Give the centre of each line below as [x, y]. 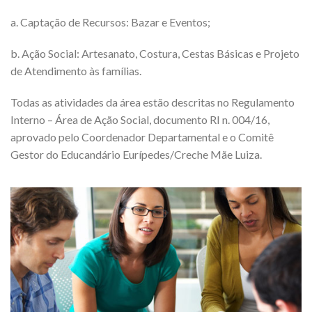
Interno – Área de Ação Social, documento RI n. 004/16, [140, 119]
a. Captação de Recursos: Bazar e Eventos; [110, 22]
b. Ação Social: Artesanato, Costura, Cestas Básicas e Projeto [155, 53]
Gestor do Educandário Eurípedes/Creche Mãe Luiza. [136, 154]
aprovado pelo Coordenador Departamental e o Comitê [142, 137]
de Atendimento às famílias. [76, 71]
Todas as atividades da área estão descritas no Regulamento [153, 102]
